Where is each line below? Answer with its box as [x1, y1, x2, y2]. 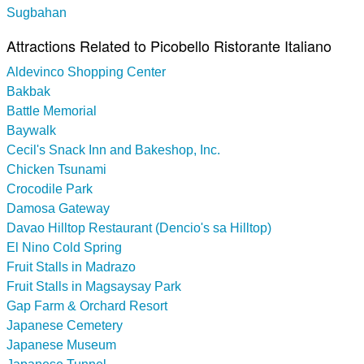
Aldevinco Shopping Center [6, 64, 166, 79]
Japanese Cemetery [6, 318, 123, 332]
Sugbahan [6, 5, 67, 19]
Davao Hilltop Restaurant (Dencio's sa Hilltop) [6, 220, 271, 235]
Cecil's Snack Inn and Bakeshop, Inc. [6, 142, 220, 157]
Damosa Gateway [6, 201, 110, 215]
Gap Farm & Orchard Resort [6, 298, 167, 313]
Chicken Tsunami [6, 162, 106, 176]
